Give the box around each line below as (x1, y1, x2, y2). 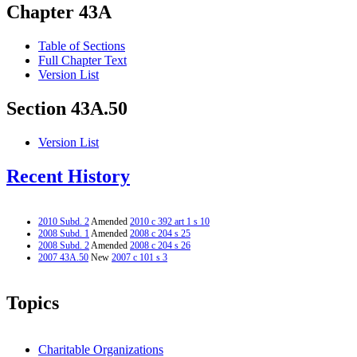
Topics (6, 292, 59, 313)
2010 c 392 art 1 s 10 (130, 215, 210, 227)
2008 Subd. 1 (38, 227, 89, 239)
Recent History (6, 166, 130, 187)
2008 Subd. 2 (38, 239, 89, 251)
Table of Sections (38, 39, 125, 53)
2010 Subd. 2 (38, 215, 89, 227)
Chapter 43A (6, 2, 112, 23)
